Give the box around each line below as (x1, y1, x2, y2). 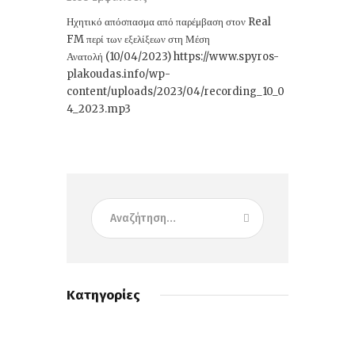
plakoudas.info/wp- (67, 67, 170, 81)
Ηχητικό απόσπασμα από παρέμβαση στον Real (67, 14, 271, 29)
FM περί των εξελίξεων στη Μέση (67, 32, 210, 46)
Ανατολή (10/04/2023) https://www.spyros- (67, 49, 279, 63)
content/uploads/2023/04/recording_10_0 (67, 84, 284, 98)
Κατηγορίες (67, 287, 140, 304)
